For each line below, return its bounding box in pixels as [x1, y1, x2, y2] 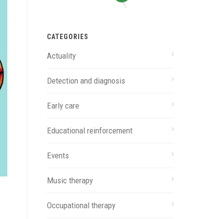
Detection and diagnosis [47, 75, 125, 86]
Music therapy [47, 175, 93, 185]
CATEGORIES [47, 32, 88, 41]
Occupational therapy [47, 200, 115, 210]
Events [47, 150, 69, 160]
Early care [47, 100, 79, 110]
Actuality [47, 50, 76, 61]
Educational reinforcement [47, 125, 132, 135]
